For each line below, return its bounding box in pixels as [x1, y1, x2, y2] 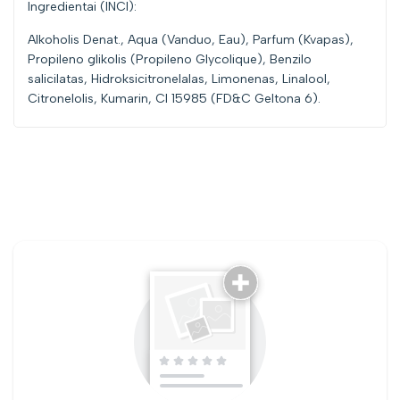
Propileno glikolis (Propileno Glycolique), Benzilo [28, 51, 312, 67]
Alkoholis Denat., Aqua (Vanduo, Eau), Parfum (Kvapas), [28, 31, 354, 47]
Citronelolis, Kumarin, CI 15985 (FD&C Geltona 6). [28, 90, 321, 106]
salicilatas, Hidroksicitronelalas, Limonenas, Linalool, [28, 71, 330, 87]
